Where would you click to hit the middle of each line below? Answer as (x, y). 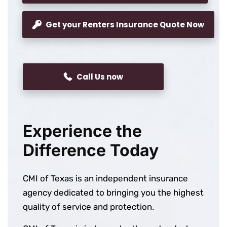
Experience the (82, 131)
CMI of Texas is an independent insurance (105, 178)
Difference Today (91, 150)
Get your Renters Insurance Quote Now (125, 24)
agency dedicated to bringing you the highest (113, 192)
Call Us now (100, 77)
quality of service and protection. (88, 206)
